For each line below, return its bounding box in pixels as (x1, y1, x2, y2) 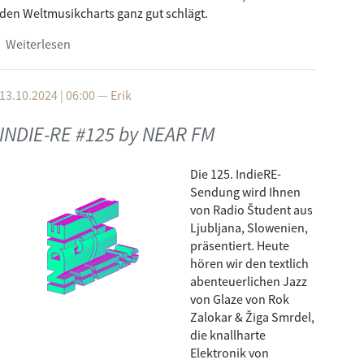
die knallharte (190, 327, 266, 343)
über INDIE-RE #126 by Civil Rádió (71, 36, 249, 52)
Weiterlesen (6, 36, 71, 52)
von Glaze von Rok (190, 291, 289, 307)
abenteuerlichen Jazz (190, 273, 307, 289)
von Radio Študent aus (190, 201, 313, 218)
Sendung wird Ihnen (190, 184, 301, 200)
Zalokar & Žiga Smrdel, (190, 309, 314, 325)
